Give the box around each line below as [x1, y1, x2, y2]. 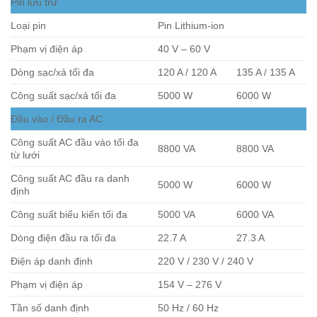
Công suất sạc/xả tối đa [11, 90, 116, 102]
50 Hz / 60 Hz [158, 302, 219, 314]
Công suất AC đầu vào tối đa [11, 137, 139, 149]
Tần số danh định [11, 302, 89, 314]
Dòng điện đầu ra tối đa [11, 232, 116, 244]
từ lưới [11, 149, 40, 161]
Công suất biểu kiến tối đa [11, 209, 127, 221]
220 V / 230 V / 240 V [158, 255, 254, 267]
